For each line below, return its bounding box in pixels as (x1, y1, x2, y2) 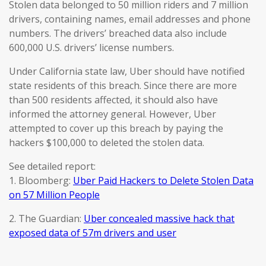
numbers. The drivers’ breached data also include (9, 27, 227, 40)
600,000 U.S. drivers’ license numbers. (9, 41, 174, 54)
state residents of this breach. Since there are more (9, 79, 237, 92)
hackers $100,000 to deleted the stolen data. (9, 136, 204, 149)
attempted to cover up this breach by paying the (9, 122, 223, 135)
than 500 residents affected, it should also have (9, 93, 218, 106)
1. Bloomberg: (9, 174, 73, 187)
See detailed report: (9, 160, 96, 173)
